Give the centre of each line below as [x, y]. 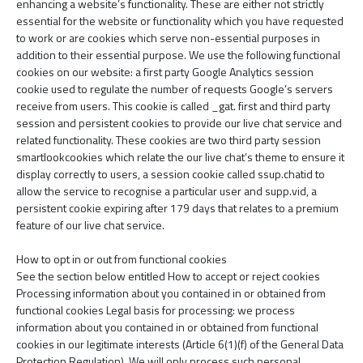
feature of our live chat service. [90, 225]
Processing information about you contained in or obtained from [171, 293]
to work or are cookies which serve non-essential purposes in [168, 38]
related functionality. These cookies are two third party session [169, 140]
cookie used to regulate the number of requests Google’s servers [175, 89]
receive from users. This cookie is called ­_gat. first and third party [173, 106]
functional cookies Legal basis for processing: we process [156, 310]
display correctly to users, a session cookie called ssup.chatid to [171, 174]
